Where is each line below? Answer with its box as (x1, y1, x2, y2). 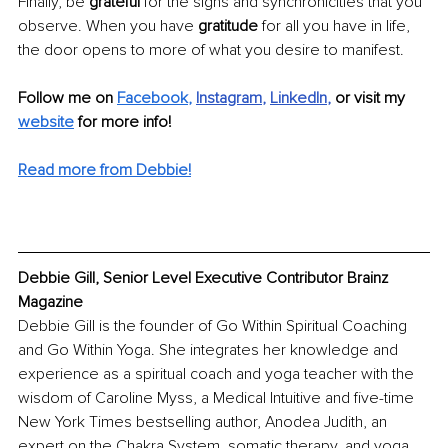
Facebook (117, 88, 188, 109)
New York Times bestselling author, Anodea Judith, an (18, 411, 391, 432)
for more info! (74, 112, 171, 133)
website (18, 112, 74, 133)
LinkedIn (270, 88, 327, 109)
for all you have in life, (258, 16, 414, 37)
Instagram (196, 88, 262, 109)
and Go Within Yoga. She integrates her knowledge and (18, 339, 402, 360)
